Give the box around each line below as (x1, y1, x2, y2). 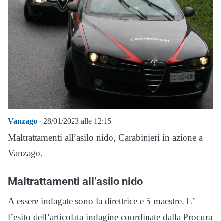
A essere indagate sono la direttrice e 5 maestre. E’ (8, 195, 195, 206)
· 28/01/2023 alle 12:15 (37, 116, 111, 125)
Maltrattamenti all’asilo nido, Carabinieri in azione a (8, 132, 203, 143)
